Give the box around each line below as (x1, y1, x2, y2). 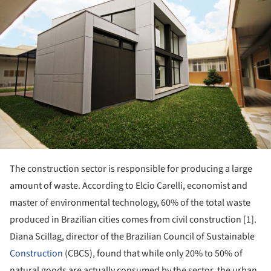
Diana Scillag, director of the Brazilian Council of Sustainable (10, 229, 255, 243)
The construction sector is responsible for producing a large (10, 162, 252, 175)
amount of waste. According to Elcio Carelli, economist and (10, 178, 247, 192)
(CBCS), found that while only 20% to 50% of (63, 246, 243, 260)
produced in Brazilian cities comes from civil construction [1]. (10, 212, 256, 226)
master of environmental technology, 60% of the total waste (10, 195, 250, 209)
